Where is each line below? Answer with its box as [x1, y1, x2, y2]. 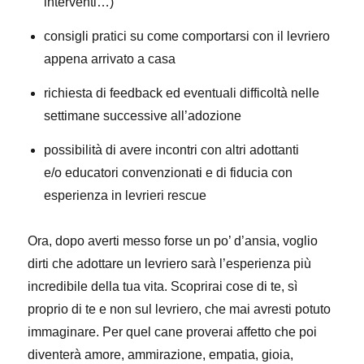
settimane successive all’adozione [44, 109, 242, 123]
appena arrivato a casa [44, 52, 176, 66]
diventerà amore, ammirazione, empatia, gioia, [28, 348, 294, 362]
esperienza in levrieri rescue [44, 188, 207, 202]
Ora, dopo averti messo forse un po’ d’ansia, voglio [28, 234, 318, 248]
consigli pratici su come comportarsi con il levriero [44, 29, 331, 43]
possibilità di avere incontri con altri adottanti [44, 143, 300, 157]
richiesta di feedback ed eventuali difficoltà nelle [44, 86, 320, 100]
